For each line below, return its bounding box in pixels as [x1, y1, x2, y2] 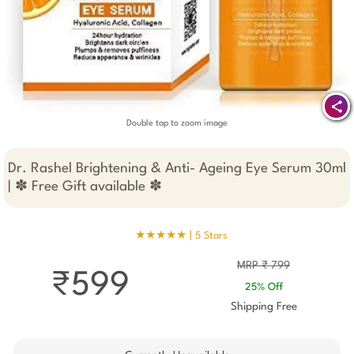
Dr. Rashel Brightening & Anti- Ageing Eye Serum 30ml [8, 162, 346, 175]
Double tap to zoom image [126, 119, 228, 128]
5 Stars [194, 231, 228, 241]
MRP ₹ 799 [237, 260, 290, 271]
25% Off [244, 282, 283, 292]
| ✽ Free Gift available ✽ [8, 180, 162, 194]
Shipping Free [230, 301, 297, 312]
